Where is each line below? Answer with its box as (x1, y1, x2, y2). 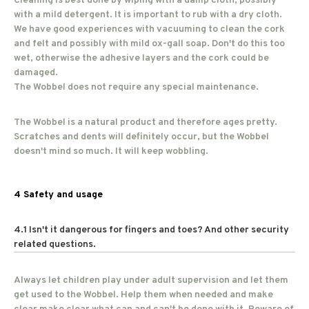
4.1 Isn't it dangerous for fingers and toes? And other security (14, 224, 289, 236)
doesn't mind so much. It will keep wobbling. (14, 146, 208, 157)
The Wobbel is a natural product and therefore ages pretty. (14, 117, 277, 128)
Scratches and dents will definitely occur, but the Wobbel (14, 131, 269, 143)
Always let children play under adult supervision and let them (14, 275, 288, 286)
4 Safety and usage (14, 189, 103, 201)
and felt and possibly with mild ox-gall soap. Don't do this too (14, 38, 285, 50)
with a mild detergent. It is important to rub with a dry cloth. (14, 9, 282, 21)
